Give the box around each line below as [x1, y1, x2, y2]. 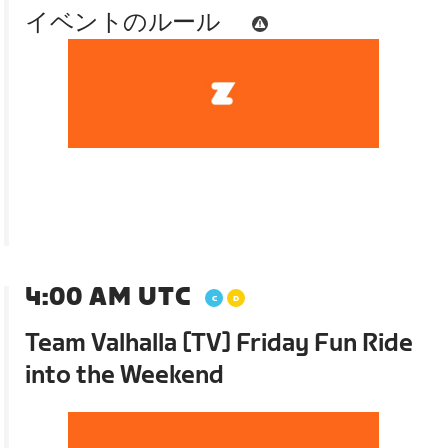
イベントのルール [25, 7, 221, 37]
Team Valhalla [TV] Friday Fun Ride [25, 328, 414, 358]
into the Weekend [25, 360, 225, 390]
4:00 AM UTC [25, 282, 192, 312]
